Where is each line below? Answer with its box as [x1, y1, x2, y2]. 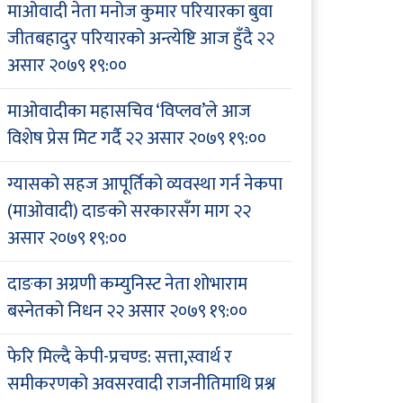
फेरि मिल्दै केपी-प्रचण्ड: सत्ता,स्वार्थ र [7, 342, 232, 373]
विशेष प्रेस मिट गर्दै [7, 123, 121, 155]
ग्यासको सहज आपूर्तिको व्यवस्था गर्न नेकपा [7, 169, 282, 201]
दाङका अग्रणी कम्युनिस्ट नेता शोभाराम [7, 269, 247, 300]
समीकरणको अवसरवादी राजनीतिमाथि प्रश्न [7, 369, 275, 400]
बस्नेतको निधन [7, 296, 103, 327]
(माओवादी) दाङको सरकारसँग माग [7, 196, 229, 228]
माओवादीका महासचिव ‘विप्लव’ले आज [7, 96, 251, 128]
